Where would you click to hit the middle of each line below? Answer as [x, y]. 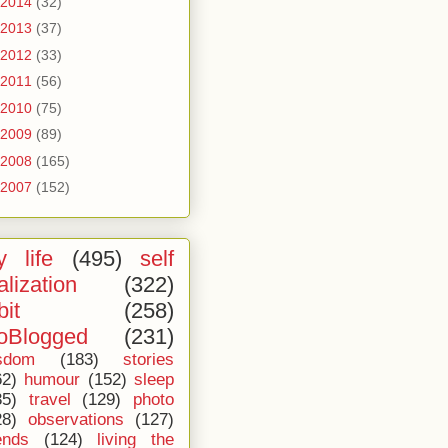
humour [52, 379]
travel [49, 399]
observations [76, 419]
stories [148, 359]
